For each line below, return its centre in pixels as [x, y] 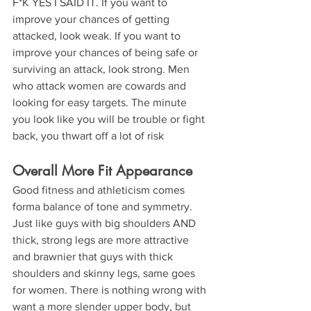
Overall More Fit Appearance [102, 170]
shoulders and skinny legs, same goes [105, 273]
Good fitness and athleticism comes [100, 190]
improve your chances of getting [92, 19]
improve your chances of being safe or [107, 52]
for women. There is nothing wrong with [111, 289]
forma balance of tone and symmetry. [104, 206]
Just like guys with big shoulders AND [106, 223]
